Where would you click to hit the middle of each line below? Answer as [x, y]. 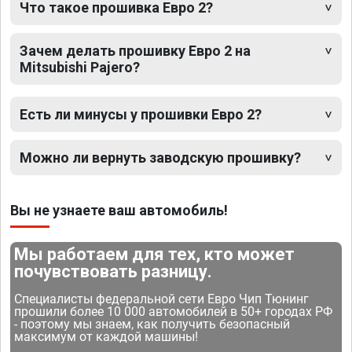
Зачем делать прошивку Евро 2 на [135, 51]
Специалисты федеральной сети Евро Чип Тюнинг [162, 299]
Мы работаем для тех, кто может [155, 255]
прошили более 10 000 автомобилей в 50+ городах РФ [174, 312]
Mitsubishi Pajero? [80, 68]
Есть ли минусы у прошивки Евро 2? [141, 115]
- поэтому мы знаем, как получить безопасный [152, 324]
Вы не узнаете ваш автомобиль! [119, 211]
